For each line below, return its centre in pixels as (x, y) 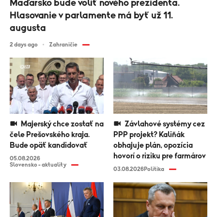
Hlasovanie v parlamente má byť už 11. (91, 15)
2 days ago (24, 44)
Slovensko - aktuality (38, 164)
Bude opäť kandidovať (49, 145)
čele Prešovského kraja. (50, 134)
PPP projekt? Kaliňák (149, 134)
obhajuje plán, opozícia (153, 145)
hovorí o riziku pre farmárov (160, 156)
